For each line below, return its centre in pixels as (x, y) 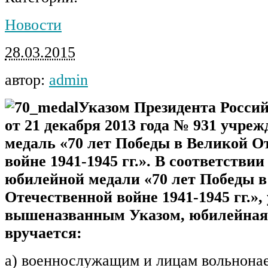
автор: (27, 80)
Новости (33, 25)
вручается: (43, 233)
